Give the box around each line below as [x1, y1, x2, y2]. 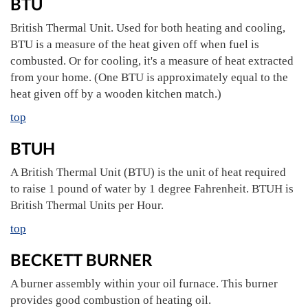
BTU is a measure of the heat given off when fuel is [10, 38, 259, 51]
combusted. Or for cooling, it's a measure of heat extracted [10, 54, 294, 67]
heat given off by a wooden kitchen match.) [10, 87, 221, 100]
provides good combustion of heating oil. [10, 294, 211, 307]
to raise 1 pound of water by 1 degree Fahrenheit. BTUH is [10, 182, 294, 195]
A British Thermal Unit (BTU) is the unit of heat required [10, 166, 286, 179]
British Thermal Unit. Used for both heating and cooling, [10, 21, 285, 34]
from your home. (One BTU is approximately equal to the [10, 71, 288, 84]
